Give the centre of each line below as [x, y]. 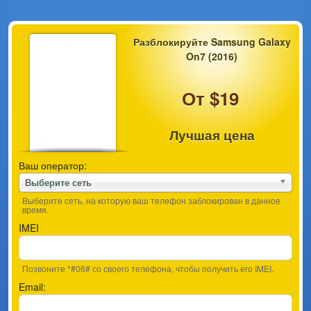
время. [35, 209]
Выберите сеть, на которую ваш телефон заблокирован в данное [151, 200]
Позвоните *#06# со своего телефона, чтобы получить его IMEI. [148, 268]
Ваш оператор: [53, 165]
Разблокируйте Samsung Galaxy [212, 42]
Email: [32, 287]
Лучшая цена [212, 135]
